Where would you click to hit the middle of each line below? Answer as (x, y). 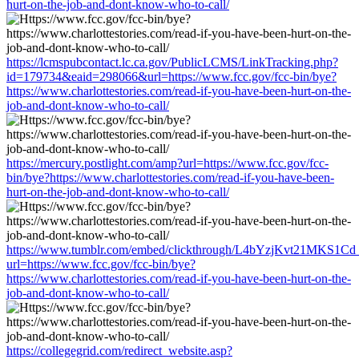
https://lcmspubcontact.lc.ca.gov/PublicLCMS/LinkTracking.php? (172, 62)
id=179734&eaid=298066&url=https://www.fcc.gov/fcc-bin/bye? (171, 76)
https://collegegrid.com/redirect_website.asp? (119, 350)
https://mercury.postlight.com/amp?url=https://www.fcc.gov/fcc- (167, 163)
